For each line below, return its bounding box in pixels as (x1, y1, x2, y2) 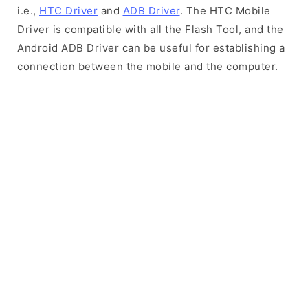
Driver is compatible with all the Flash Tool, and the (17, 23, 284, 36)
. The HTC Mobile (179, 4, 271, 17)
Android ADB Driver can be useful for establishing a (17, 41, 285, 54)
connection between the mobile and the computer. (17, 60, 278, 73)
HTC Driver (39, 4, 98, 17)
